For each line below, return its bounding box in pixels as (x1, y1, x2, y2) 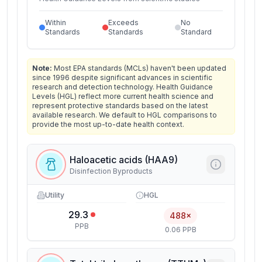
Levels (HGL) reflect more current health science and (32, 92, 213, 101)
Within (44, 18, 66, 27)
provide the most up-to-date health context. (32, 120, 184, 129)
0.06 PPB (164, 225, 196, 234)
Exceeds (108, 18, 139, 27)
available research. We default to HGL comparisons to (32, 111, 217, 119)
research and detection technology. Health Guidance (32, 82, 213, 91)
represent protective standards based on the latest (32, 101, 208, 110)
